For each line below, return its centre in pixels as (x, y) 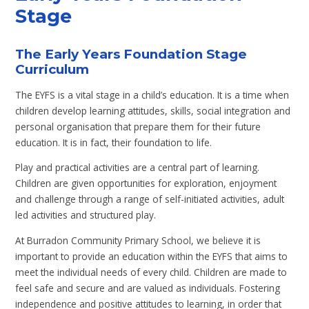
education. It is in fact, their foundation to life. (114, 142)
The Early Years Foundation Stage (131, 54)
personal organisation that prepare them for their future (138, 126)
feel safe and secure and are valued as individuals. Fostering (148, 288)
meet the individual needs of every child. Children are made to (151, 272)
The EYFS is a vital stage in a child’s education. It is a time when (152, 94)
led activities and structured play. (86, 215)
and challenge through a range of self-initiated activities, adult (150, 199)
